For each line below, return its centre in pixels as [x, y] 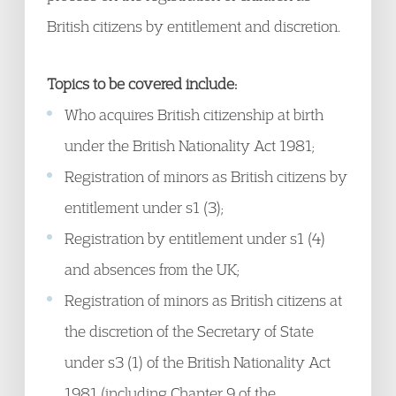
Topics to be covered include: [142, 84]
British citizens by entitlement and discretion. [194, 26]
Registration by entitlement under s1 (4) [195, 238]
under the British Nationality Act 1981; [190, 145]
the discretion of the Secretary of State [189, 331]
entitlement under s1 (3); [144, 207]
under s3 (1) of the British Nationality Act [198, 362]
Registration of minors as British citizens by [206, 176]
